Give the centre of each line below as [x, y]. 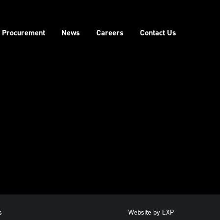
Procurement [23, 32]
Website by [144, 212]
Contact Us [158, 32]
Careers [110, 32]
